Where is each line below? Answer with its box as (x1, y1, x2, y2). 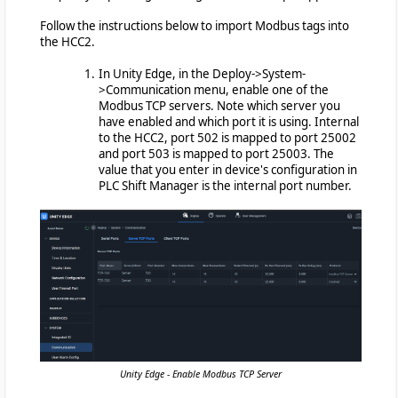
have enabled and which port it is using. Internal (99, 114, 359, 130)
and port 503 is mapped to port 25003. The (99, 146, 334, 162)
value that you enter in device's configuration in (99, 162, 357, 178)
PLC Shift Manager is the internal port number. (99, 178, 352, 194)
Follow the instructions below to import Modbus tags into (40, 18, 349, 34)
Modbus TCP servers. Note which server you (99, 98, 340, 114)
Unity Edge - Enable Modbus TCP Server (120, 367, 282, 380)
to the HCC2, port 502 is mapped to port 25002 (99, 130, 356, 146)
